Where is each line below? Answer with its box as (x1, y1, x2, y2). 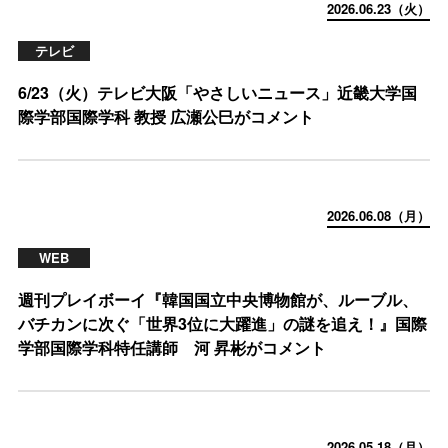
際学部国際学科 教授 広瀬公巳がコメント (18, 105, 314, 128)
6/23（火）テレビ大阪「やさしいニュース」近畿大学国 (18, 81, 417, 104)
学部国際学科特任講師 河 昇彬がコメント (18, 336, 326, 359)
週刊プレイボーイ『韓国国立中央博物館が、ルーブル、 (18, 288, 418, 311)
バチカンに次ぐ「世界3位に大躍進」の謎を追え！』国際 (18, 312, 427, 335)
